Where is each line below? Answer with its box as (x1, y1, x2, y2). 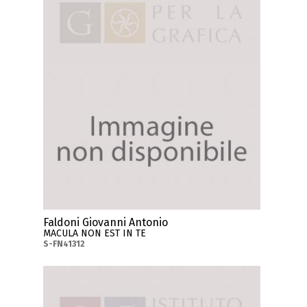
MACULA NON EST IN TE (43, 227, 147, 239)
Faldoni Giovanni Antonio (43, 215, 169, 229)
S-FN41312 (43, 238, 86, 249)
